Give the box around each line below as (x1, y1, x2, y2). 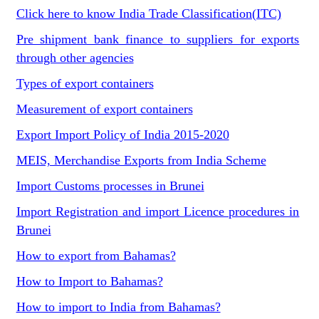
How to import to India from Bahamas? (16, 300, 221, 314)
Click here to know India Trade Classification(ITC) (16, 6, 281, 21)
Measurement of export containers (16, 102, 193, 116)
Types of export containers (16, 76, 154, 90)
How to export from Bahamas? (16, 249, 176, 263)
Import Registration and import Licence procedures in (16, 204, 300, 219)
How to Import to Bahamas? (16, 274, 163, 288)
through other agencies (16, 51, 134, 65)
